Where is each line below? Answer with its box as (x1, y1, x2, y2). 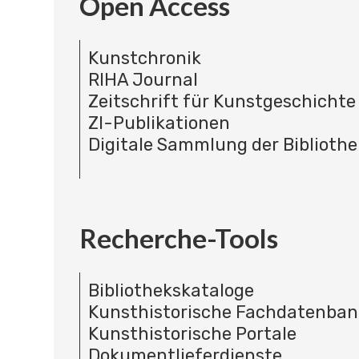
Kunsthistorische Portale (87, 323, 296, 345)
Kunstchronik (87, 46, 201, 69)
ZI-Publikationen (87, 111, 230, 134)
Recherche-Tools (79, 222, 278, 255)
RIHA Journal (87, 68, 198, 91)
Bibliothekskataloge (87, 280, 254, 302)
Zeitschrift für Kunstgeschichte (87, 90, 356, 112)
